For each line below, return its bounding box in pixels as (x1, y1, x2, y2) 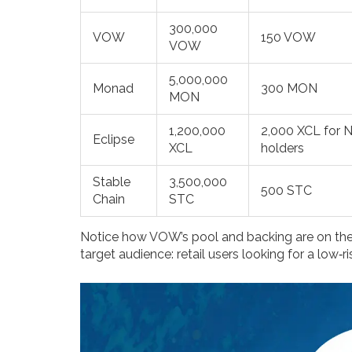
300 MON (261, 81, 317, 97)
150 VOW (261, 30, 316, 46)
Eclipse (93, 132, 134, 148)
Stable (93, 174, 130, 190)
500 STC (261, 183, 312, 199)
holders (261, 141, 304, 156)
